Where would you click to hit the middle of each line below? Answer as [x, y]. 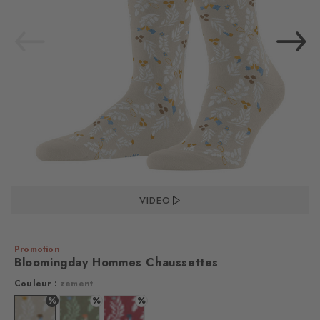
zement [77, 284]
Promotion [37, 249]
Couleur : [37, 284]
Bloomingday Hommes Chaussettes [116, 262]
